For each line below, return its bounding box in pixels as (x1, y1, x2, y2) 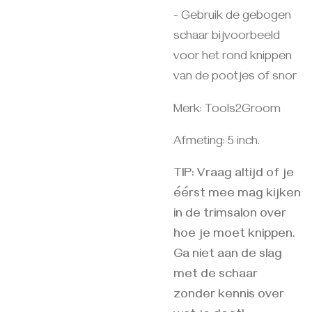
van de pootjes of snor (173, 70, 297, 86)
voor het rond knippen (173, 50, 292, 65)
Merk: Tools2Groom (173, 102, 281, 118)
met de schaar (173, 268, 258, 283)
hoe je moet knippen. (173, 228, 295, 243)
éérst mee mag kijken (173, 187, 301, 203)
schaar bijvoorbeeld (173, 30, 280, 45)
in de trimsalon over (173, 208, 286, 223)
